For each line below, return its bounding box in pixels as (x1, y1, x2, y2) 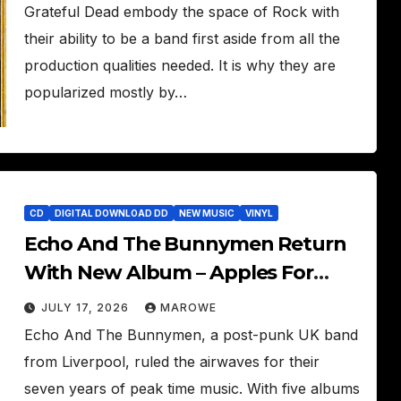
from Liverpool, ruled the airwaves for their (23, 353, 320, 371)
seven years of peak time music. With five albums (23, 380, 360, 397)
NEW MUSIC (178, 208, 235, 218)
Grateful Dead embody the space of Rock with (23, 3, 339, 21)
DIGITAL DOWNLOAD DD (54, 208, 168, 218)
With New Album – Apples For (23, 260, 313, 285)
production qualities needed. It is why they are (23, 56, 336, 74)
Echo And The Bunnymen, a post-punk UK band (23, 326, 358, 344)
